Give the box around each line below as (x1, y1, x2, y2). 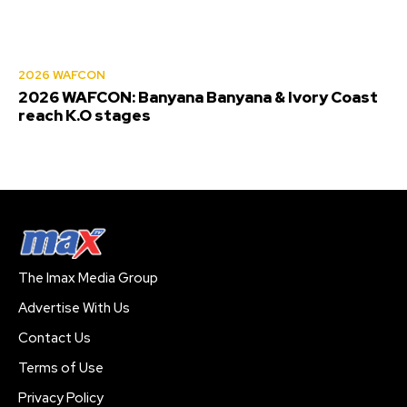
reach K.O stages (18, 105, 151, 126)
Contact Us (18, 329, 91, 348)
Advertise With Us (18, 299, 130, 318)
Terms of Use (18, 359, 104, 378)
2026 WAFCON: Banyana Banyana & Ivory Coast (18, 87, 378, 108)
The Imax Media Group (18, 269, 158, 288)
